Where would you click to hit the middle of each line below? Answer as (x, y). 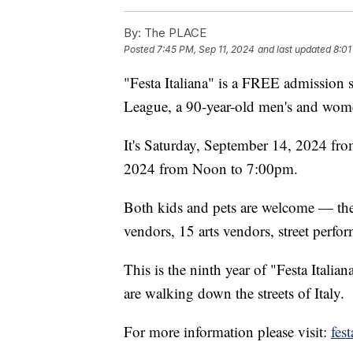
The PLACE (174, 32)
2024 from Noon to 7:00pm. (211, 168)
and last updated (294, 49)
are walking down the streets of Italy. (234, 292)
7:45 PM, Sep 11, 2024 (206, 49)
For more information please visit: (227, 331)
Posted (140, 49)
